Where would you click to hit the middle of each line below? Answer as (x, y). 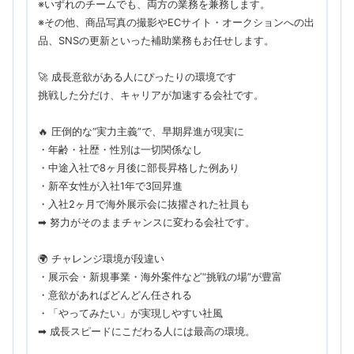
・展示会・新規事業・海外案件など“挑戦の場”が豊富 (160, 277)
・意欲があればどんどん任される (115, 295)
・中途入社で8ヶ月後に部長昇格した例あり (138, 168)
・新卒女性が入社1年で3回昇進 (110, 186)
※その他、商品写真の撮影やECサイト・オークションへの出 (176, 22)
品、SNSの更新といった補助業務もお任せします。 (156, 40)
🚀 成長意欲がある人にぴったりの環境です (137, 77)
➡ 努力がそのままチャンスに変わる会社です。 (146, 222)
